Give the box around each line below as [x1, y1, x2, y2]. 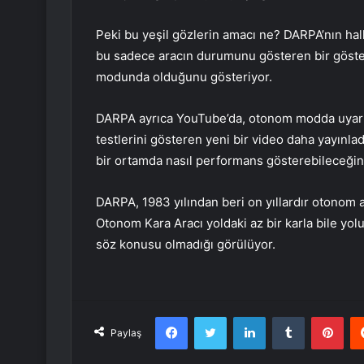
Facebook [187, 310, 236, 323]
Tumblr [304, 310, 338, 323]
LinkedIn [265, 310, 307, 323]
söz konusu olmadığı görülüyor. [96, 236, 275, 253]
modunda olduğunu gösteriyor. [96, 69, 272, 85]
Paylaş [110, 327, 141, 340]
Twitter [226, 310, 262, 323]
